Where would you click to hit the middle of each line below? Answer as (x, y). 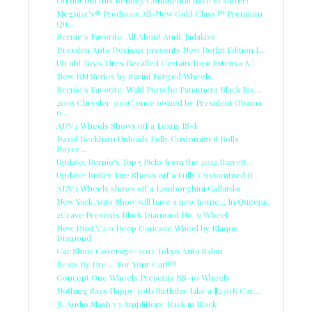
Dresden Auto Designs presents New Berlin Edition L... (162, 49)
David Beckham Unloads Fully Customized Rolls (148, 138)
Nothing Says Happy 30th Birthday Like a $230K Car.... (159, 290)
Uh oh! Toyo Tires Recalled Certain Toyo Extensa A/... (158, 62)
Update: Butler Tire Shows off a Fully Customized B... (158, 174)
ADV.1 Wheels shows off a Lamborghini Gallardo (148, 188)
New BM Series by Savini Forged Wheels (134, 76)
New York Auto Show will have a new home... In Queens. (163, 201)
